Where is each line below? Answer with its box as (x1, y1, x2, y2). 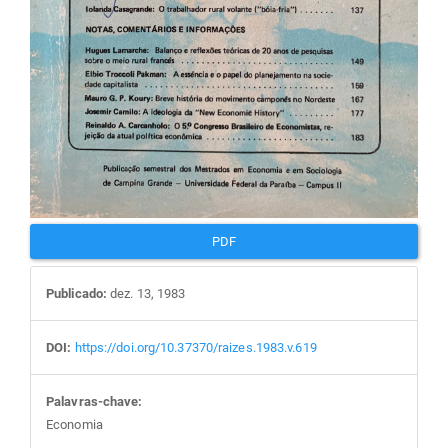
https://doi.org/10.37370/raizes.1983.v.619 (74, 339, 317, 355)
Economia (46, 416, 103, 432)
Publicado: (46, 285, 107, 301)
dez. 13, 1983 (107, 285, 186, 301)
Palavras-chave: (46, 393, 143, 409)
